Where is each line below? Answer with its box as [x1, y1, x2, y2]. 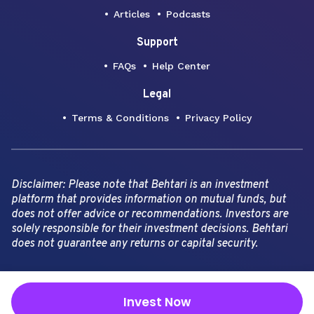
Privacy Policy [185, 111, 252, 123]
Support [136, 35, 178, 50]
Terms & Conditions [71, 111, 169, 123]
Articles [113, 8, 150, 20]
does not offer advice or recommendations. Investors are [11, 207, 288, 221]
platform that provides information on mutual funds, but [11, 192, 286, 207]
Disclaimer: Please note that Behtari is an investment [11, 177, 268, 192]
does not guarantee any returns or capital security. [11, 236, 258, 251]
